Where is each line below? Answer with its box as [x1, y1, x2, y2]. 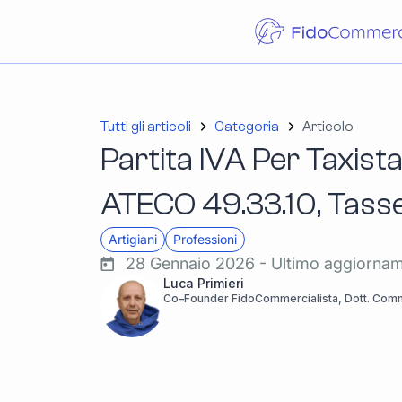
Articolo [302, 118, 354, 135]
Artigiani [109, 232, 157, 247]
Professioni [173, 232, 237, 247]
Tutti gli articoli [100, 118, 191, 135]
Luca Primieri [163, 275, 244, 291]
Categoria [214, 118, 279, 135]
